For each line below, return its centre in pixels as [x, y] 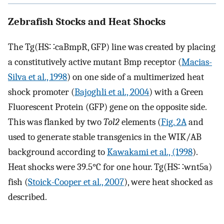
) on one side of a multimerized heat [135, 77]
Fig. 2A [174, 122]
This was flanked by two [56, 122]
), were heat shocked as [168, 182]
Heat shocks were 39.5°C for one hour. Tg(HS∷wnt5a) [110, 167]
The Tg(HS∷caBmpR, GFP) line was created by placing [112, 47]
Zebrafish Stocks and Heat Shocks [87, 21]
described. [27, 197]
